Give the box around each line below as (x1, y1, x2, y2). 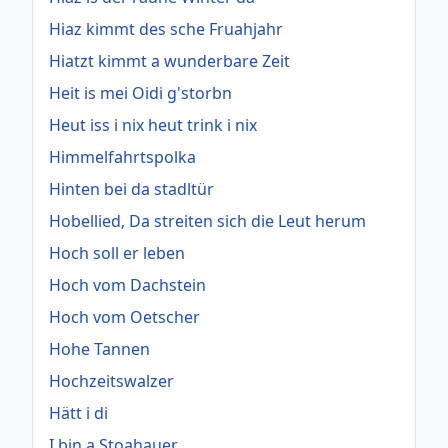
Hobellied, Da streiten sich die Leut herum (49, 209, 366, 232)
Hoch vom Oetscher (49, 305, 200, 328)
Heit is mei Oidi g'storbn (49, 81, 232, 104)
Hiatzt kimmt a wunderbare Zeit (49, 49, 290, 72)
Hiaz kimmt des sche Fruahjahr (49, 17, 283, 40)
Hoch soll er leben (49, 241, 185, 264)
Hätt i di (49, 401, 108, 424)
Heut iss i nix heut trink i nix (49, 113, 257, 136)
